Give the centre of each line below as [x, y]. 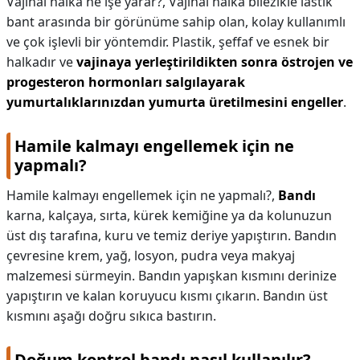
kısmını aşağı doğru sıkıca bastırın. [111, 316]
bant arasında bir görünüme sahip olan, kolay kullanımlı [176, 22]
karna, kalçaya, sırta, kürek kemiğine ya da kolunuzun [169, 215]
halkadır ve [41, 62]
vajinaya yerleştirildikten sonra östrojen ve [215, 62]
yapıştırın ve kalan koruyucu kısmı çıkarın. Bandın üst [167, 296]
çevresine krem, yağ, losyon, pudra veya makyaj [151, 256]
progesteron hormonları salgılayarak [126, 82]
